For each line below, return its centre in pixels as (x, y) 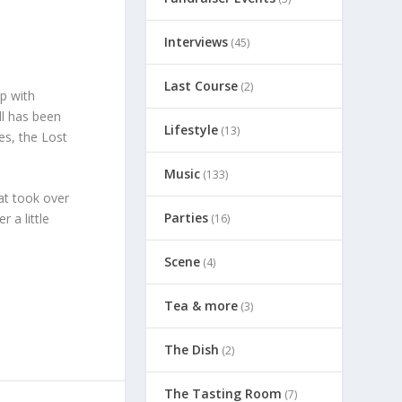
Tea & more (201, 305)
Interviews (196, 41)
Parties (186, 217)
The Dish (191, 349)
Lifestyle (191, 129)
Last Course (201, 85)
